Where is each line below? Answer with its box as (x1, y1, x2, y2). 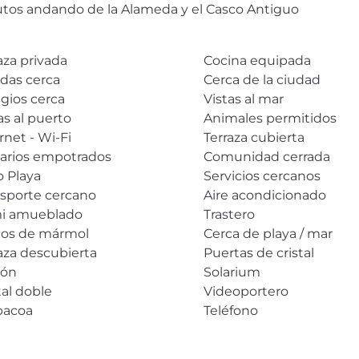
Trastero (203, 206, 255, 222)
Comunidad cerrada (203, 148, 330, 164)
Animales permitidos (203, 110, 337, 126)
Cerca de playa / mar (203, 225, 333, 241)
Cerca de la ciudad (203, 71, 321, 87)
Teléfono (203, 302, 258, 318)
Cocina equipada (203, 52, 311, 68)
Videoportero (203, 283, 288, 299)
